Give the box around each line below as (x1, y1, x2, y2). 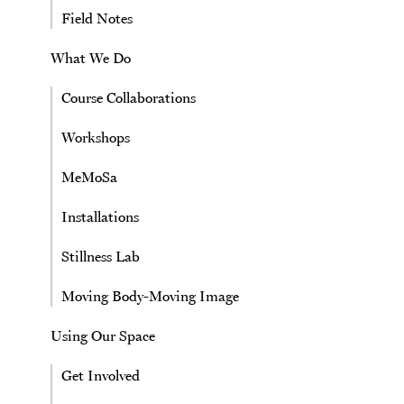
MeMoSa (61, 168, 117, 186)
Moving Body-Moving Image (61, 287, 239, 305)
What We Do (50, 49, 131, 67)
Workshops (61, 128, 130, 146)
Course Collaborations (61, 88, 196, 106)
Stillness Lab (61, 247, 140, 265)
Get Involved (61, 366, 140, 384)
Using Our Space (50, 326, 155, 344)
